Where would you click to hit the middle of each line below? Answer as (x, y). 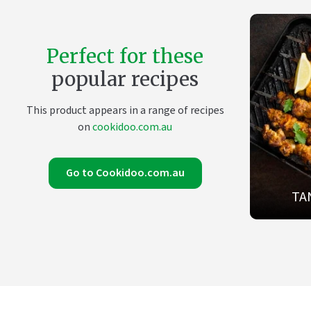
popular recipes (125, 79)
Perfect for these (125, 56)
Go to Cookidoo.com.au (125, 173)
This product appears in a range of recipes (125, 110)
